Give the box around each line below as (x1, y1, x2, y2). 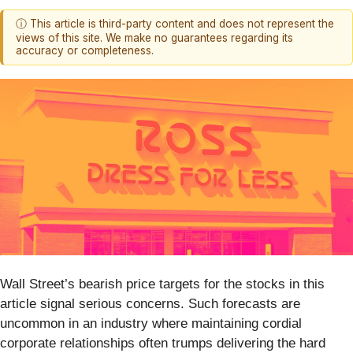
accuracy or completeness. (16, 44, 154, 58)
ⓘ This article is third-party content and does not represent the (16, 17, 334, 31)
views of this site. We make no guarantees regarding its (16, 32, 293, 45)
